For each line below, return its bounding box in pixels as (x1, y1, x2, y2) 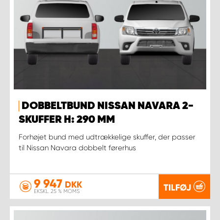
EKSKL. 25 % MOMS (34, 188, 80, 194)
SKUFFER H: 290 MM (19, 114, 115, 125)
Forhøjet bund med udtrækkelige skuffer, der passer (19, 132, 195, 141)
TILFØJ (164, 182, 191, 193)
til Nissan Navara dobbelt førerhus (19, 143, 136, 152)
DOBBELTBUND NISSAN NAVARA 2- (22, 100, 193, 111)
